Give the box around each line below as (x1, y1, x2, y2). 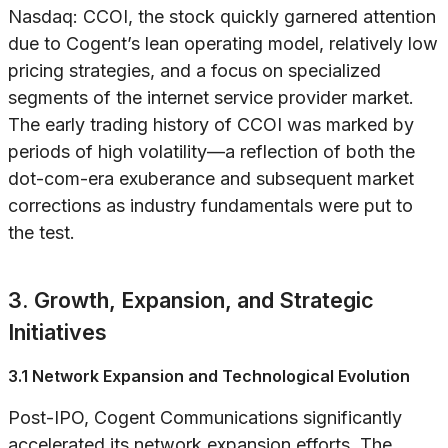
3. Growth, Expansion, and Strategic (8, 287, 374, 314)
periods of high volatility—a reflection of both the (8, 141, 415, 163)
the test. (8, 222, 75, 244)
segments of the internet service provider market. (8, 87, 414, 109)
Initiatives (8, 319, 107, 346)
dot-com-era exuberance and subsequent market (8, 168, 414, 190)
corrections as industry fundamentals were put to (8, 195, 413, 217)
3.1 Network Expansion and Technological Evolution (8, 366, 410, 387)
